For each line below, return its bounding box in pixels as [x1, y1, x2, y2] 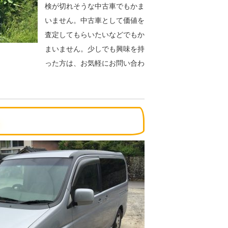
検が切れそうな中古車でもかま [45, 2, 145, 11]
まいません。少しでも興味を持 [45, 45, 145, 53]
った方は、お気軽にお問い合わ [45, 59, 145, 68]
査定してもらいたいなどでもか [45, 31, 145, 39]
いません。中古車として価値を [45, 16, 145, 25]
